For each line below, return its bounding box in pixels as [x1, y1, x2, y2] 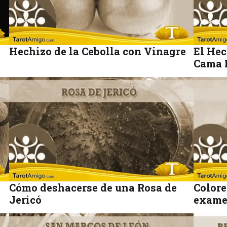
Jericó [9, 193, 42, 206]
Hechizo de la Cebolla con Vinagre [9, 45, 186, 58]
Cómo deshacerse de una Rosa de [9, 180, 177, 194]
